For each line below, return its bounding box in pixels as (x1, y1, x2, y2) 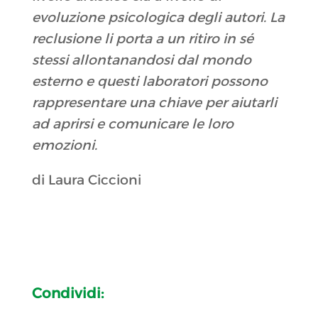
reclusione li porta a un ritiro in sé (31, 31, 253, 48)
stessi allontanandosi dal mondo (31, 52, 251, 69)
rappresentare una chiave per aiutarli (31, 94, 277, 111)
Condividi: (31, 285, 104, 302)
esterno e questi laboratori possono (31, 73, 268, 90)
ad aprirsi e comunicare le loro (31, 116, 234, 133)
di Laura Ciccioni (31, 172, 141, 189)
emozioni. (31, 137, 101, 154)
